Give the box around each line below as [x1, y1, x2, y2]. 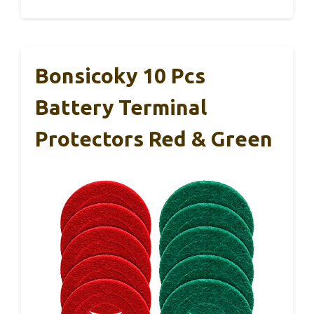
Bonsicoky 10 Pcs [35, 63, 205, 88]
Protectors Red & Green [35, 126, 273, 151]
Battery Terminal [35, 95, 207, 119]
